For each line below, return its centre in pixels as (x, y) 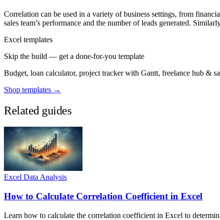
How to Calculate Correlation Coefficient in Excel (103, 196)
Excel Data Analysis (35, 177)
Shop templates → (32, 89)
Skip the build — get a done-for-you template (74, 56)
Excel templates (28, 39)
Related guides (38, 110)
